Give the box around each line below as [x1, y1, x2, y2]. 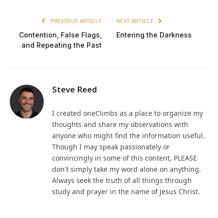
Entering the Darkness [116, 31, 192, 39]
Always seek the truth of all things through [52, 176, 192, 185]
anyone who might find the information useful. [52, 131, 205, 141]
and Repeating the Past [21, 41, 102, 50]
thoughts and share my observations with [52, 120, 188, 129]
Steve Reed [52, 84, 97, 95]
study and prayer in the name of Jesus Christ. [52, 187, 200, 197]
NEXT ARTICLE [116, 17, 155, 25]
